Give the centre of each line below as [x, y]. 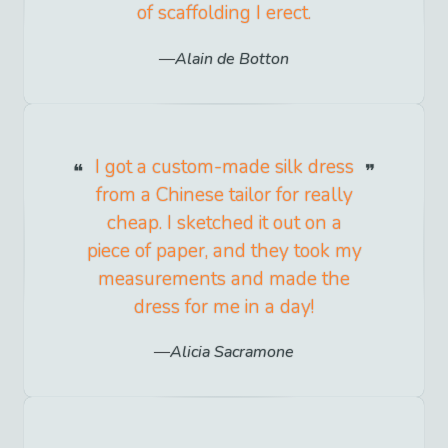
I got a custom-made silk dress [224, 166]
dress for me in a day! [224, 306]
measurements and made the [224, 278]
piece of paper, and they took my [224, 250]
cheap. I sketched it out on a [224, 222]
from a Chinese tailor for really [224, 194]
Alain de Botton [232, 58]
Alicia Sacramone [232, 351]
